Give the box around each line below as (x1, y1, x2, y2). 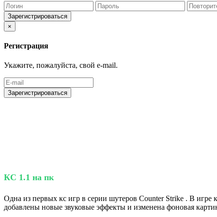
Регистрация (4, 42, 48, 50)
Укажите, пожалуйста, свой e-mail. (4, 61, 118, 69)
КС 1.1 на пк (4, 172, 56, 183)
